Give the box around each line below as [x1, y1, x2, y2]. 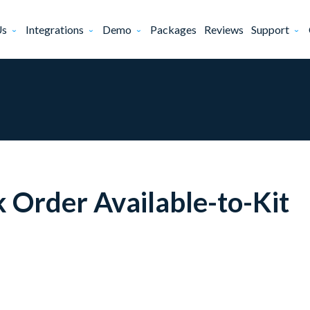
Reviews [204, 23, 244, 36]
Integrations [26, 23, 84, 36]
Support [251, 23, 290, 36]
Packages [150, 23, 197, 36]
